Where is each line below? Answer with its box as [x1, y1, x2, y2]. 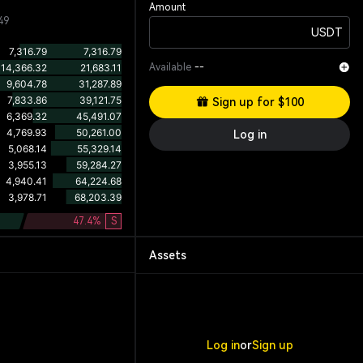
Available [149, 62, 192, 73]
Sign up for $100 [211, 96, 304, 109]
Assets [149, 248, 187, 262]
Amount [149, 2, 186, 13]
